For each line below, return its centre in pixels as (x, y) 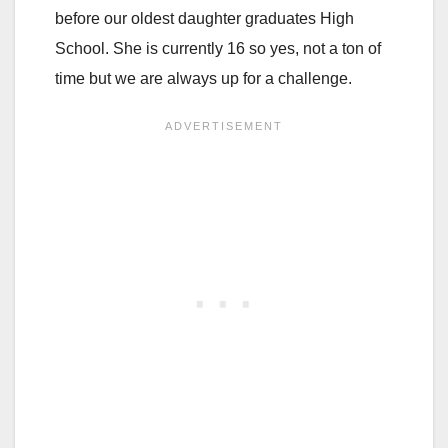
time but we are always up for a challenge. (203, 78)
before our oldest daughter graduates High (204, 18)
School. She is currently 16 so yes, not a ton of (218, 48)
